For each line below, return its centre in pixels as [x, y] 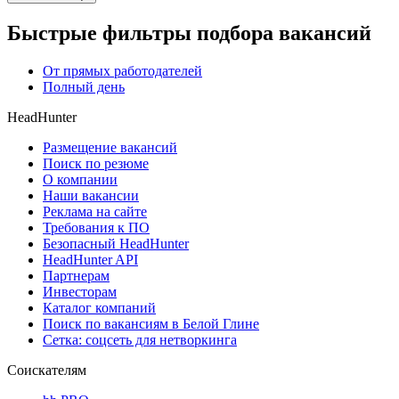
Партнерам [76, 276]
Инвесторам [80, 292]
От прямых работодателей [122, 71]
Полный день [84, 87]
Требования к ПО [96, 228]
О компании [80, 180]
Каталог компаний [99, 308]
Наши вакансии [91, 196]
